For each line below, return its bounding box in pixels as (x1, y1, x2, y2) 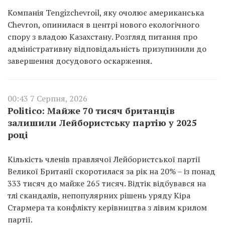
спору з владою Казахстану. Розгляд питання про (8, 31, 197, 42)
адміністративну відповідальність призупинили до (8, 43, 206, 54)
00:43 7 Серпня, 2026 (8, 92, 87, 104)
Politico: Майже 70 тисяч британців (8, 104, 175, 117)
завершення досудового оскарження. (8, 55, 152, 66)
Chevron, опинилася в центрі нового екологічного (8, 19, 199, 30)
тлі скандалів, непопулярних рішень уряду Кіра (8, 189, 190, 201)
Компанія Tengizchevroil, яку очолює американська (8, 7, 204, 18)
